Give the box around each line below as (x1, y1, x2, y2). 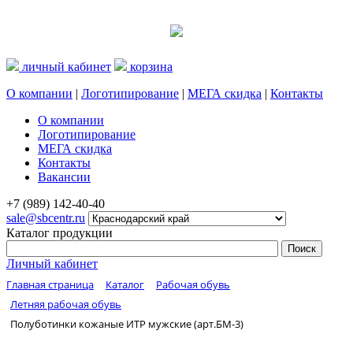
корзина (127, 60, 173, 73)
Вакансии (38, 170, 91, 184)
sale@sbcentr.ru (6, 211, 85, 225)
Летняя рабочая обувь (10, 296, 121, 311)
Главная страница (6, 277, 94, 292)
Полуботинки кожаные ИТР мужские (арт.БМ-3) (10, 316, 243, 331)
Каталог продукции (6, 226, 113, 240)
